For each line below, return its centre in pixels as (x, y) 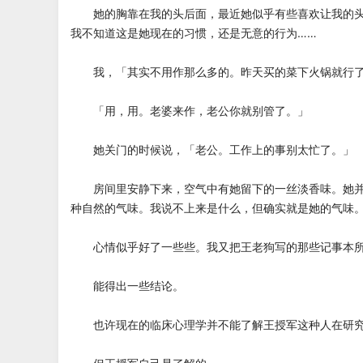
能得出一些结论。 (127, 286)
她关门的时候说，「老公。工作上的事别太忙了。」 (212, 149)
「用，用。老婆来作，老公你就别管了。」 (190, 111)
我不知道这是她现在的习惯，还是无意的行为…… (194, 33)
